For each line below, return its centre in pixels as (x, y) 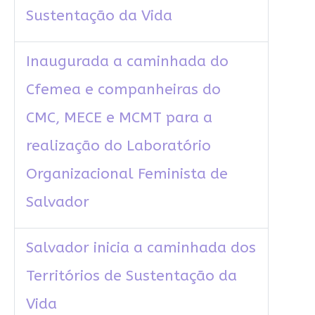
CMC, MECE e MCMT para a (119, 118)
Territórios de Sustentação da (131, 276)
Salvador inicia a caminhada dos (141, 248)
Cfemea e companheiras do (123, 90)
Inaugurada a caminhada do (127, 62)
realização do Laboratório (118, 146)
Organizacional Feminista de (127, 174)
